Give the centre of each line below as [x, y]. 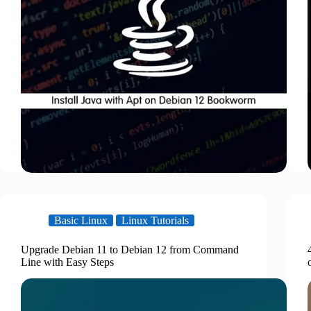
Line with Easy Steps [67, 262]
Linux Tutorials [155, 220]
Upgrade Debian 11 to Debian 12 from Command [130, 249]
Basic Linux [81, 220]
